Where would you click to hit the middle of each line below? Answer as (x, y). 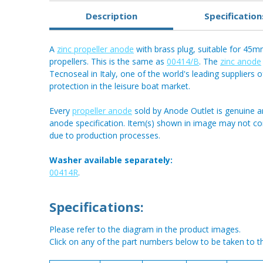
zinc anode (241, 62)
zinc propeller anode (95, 49)
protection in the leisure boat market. (120, 86)
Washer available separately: (111, 160)
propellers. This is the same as (108, 62)
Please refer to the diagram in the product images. (145, 230)
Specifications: (97, 207)
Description (111, 16)
